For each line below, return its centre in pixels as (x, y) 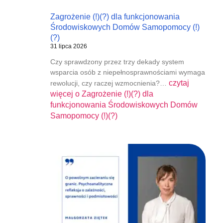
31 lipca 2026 (68, 46)
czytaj (179, 83)
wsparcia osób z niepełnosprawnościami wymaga (127, 72)
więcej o (65, 94)
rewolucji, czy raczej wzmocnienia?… (109, 83)
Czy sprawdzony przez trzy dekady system (117, 61)
